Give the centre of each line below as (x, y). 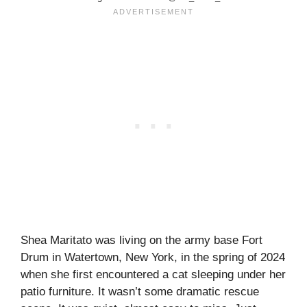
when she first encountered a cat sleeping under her (153, 275)
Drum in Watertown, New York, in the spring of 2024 (153, 258)
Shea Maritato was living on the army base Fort (142, 241)
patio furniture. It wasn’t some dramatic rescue (140, 292)
